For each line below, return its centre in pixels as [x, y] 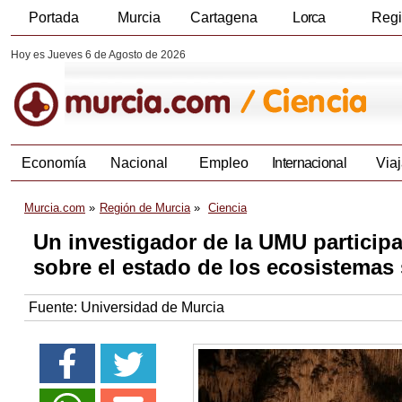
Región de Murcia [145, 208]
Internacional [309, 163]
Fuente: [55, 308]
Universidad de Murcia [153, 308]
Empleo [224, 163]
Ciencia [227, 208]
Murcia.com [55, 208]
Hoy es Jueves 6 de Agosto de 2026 [98, 55]
